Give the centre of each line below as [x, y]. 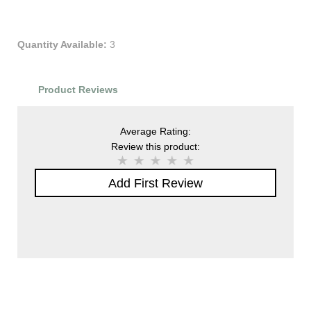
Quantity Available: [62, 45]
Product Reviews [78, 90]
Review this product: [155, 147]
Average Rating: [155, 132]
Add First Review [155, 183]
